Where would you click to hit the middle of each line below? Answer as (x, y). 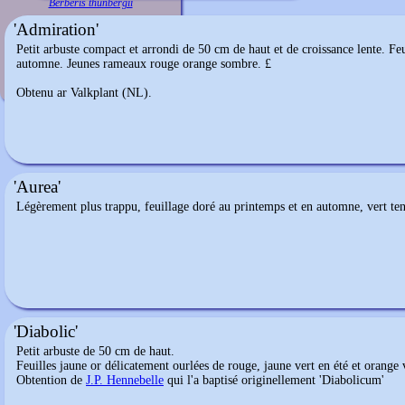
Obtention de (51, 380)
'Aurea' (37, 187)
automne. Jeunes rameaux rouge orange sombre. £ (144, 64)
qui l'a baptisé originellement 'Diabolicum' (274, 380)
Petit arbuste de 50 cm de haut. (95, 351)
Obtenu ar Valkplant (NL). (84, 93)
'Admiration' (56, 29)
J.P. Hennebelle (125, 380)
